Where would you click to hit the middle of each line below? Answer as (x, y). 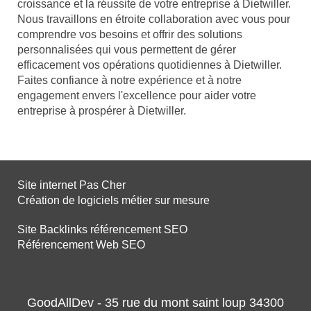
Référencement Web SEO (81, 245)
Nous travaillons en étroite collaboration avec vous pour (154, 19)
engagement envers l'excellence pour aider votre (137, 96)
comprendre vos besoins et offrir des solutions (130, 35)
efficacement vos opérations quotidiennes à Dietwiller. (150, 65)
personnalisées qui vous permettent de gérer (127, 50)
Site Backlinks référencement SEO (102, 230)
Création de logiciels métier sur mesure (114, 201)
